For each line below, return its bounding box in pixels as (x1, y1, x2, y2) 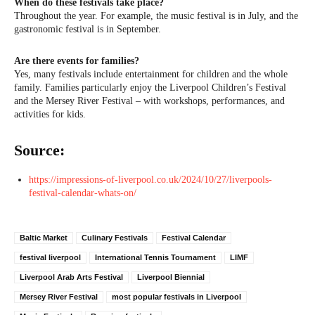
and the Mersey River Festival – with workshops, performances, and (14, 96, 285, 107)
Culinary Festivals (82, 233, 148, 243)
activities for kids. (14, 109, 86, 120)
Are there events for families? (14, 56, 139, 67)
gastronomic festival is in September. (14, 24, 161, 35)
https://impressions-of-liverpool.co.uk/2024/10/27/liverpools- (29, 174, 272, 186)
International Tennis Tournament (95, 253, 216, 262)
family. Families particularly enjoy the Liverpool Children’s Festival (14, 82, 286, 94)
